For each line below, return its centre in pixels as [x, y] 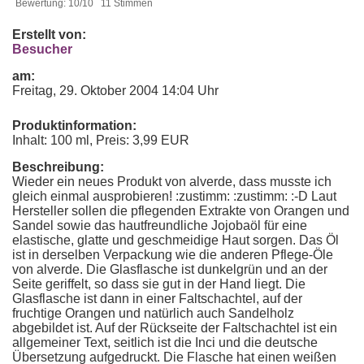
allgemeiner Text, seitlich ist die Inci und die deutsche [165, 342]
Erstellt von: [49, 35]
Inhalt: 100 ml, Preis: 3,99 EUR [101, 140]
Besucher [42, 49]
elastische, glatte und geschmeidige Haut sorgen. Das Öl [175, 240]
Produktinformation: [74, 126]
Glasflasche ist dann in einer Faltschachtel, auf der [157, 299]
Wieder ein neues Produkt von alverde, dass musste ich [172, 182]
